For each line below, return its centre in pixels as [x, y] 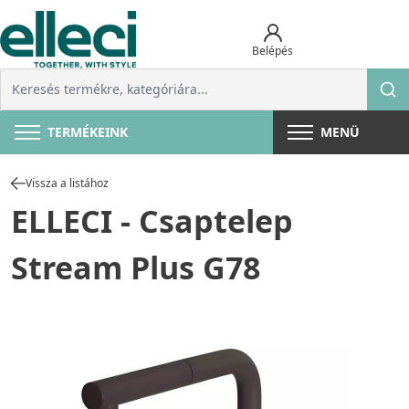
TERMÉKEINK [88, 132]
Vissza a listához [67, 184]
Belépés [273, 50]
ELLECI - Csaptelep [152, 221]
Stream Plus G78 [136, 268]
